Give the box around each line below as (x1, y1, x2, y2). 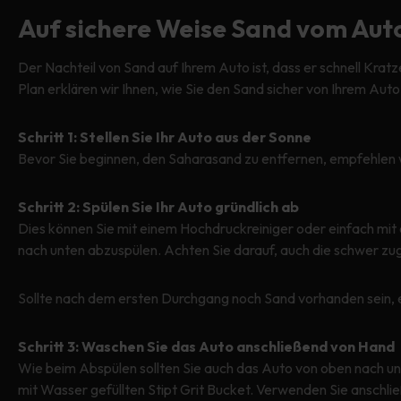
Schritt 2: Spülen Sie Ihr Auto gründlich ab (18, 198, 299, 216)
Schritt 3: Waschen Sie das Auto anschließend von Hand (18, 337, 395, 355)
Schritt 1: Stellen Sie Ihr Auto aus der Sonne (18, 128, 311, 146)
